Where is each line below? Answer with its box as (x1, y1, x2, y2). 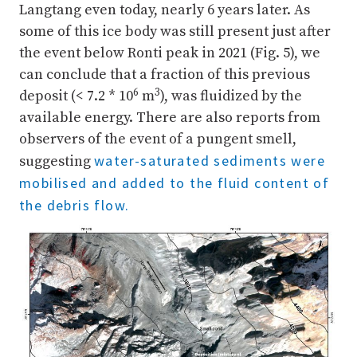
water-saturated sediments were (94, 151, 325, 171)
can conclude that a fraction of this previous (19, 65, 310, 84)
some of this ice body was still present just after (19, 22, 331, 41)
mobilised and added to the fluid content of (19, 174, 330, 193)
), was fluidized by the (160, 87, 302, 106)
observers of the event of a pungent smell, (19, 130, 296, 149)
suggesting (19, 152, 94, 171)
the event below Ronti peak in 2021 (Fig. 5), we (19, 44, 320, 63)
